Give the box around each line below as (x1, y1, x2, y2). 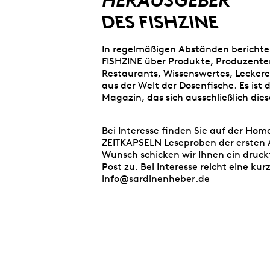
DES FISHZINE (102, 14, 219, 33)
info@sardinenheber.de (102, 174, 210, 184)
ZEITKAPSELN (102, 138, 162, 148)
